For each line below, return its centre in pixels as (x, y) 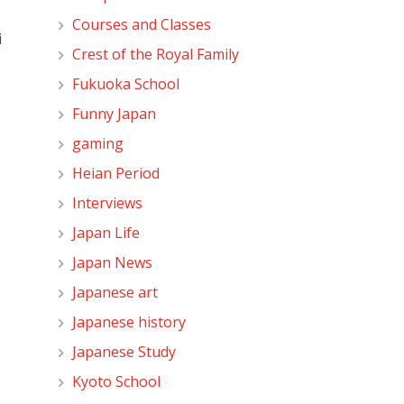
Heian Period (116, 173)
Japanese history (129, 321)
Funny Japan (115, 113)
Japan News (113, 262)
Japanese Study (124, 351)
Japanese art (115, 292)
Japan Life (106, 232)
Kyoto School (117, 381)
